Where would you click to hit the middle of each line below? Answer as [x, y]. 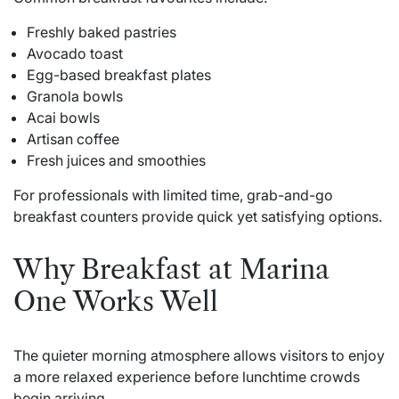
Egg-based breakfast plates [119, 75]
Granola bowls [75, 97]
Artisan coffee [73, 139]
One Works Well [116, 302]
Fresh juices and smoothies [116, 161]
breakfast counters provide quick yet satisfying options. [198, 217]
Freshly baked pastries [102, 33]
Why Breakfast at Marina [171, 270]
